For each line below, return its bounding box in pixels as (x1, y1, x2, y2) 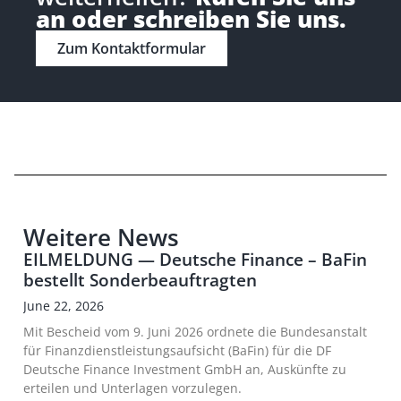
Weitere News (23, 221, 179, 254)
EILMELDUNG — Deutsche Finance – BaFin (23, 247, 367, 272)
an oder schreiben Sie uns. (36, 3, 346, 36)
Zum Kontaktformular (57, 38, 206, 59)
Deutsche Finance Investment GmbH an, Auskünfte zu (23, 361, 346, 379)
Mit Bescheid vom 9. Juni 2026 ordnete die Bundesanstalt (23, 323, 367, 341)
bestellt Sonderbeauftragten (23, 268, 257, 293)
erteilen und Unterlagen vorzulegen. (23, 380, 242, 397)
